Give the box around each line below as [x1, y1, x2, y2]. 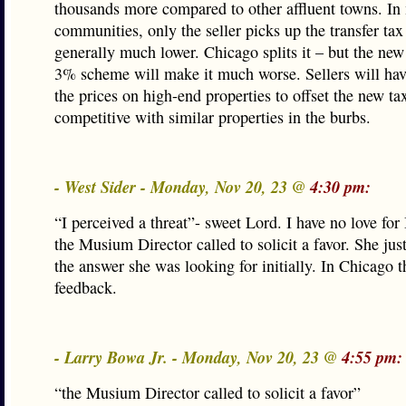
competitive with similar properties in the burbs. [54, 106, 371, 128]
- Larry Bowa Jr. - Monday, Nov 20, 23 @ [54, 345, 342, 369]
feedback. [54, 276, 117, 298]
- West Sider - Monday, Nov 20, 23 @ [54, 175, 310, 198]
